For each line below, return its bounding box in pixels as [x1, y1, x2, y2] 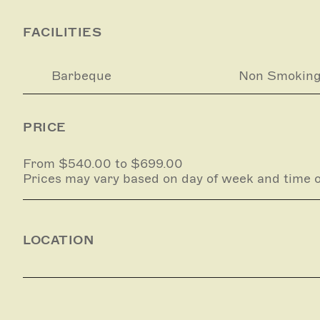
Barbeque [51, 67, 112, 84]
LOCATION [23, 232, 94, 249]
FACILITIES [23, 24, 102, 40]
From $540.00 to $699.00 [23, 155, 184, 171]
